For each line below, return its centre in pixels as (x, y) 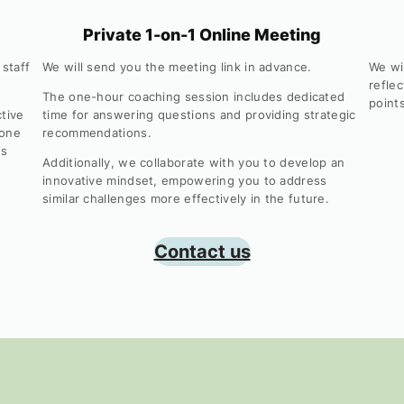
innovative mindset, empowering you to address (185, 181)
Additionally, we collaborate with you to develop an (194, 163)
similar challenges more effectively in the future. (186, 199)
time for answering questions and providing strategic (199, 115)
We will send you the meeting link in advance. (177, 67)
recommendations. (97, 133)
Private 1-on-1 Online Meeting (202, 35)
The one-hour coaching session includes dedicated (194, 97)
